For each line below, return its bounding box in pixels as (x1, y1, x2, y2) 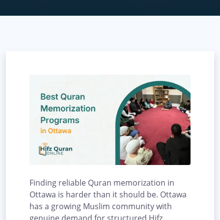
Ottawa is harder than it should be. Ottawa (29, 189, 187, 200)
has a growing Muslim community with (29, 201, 172, 212)
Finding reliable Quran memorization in (29, 177, 174, 189)
